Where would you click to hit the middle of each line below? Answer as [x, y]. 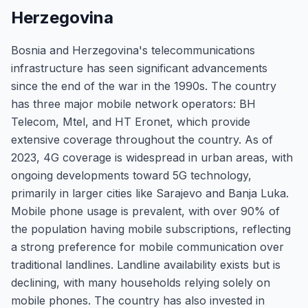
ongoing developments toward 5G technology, [131, 175]
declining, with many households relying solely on [141, 283]
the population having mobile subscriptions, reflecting [151, 229]
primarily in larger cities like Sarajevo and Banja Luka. [150, 193]
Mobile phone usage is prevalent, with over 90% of [145, 211]
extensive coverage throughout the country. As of [142, 140]
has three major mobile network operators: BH [133, 104]
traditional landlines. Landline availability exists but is [146, 265]
